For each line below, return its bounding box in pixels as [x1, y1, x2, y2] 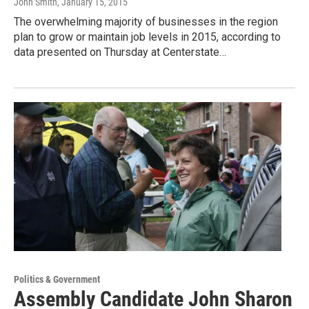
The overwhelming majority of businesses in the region [14, 15, 278, 29]
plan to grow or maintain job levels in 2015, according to [14, 30, 281, 44]
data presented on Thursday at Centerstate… [14, 46, 226, 59]
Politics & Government [14, 274, 100, 286]
